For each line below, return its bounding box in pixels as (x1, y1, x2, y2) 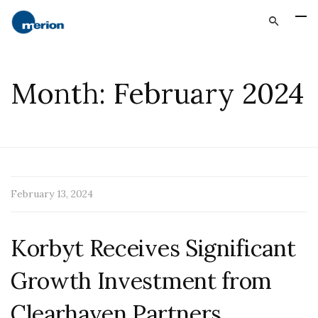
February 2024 (114, 75, 304, 111)
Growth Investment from (11, 266, 272, 295)
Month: (11, 75, 114, 111)
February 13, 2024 (11, 187, 93, 200)
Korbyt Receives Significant (11, 234, 296, 263)
